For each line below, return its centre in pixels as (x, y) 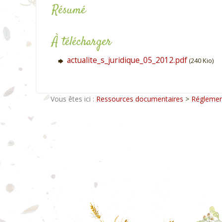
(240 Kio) (200, 60)
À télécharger (82, 42)
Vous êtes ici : (72, 99)
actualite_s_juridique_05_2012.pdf (127, 60)
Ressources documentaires (140, 99)
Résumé (69, 10)
